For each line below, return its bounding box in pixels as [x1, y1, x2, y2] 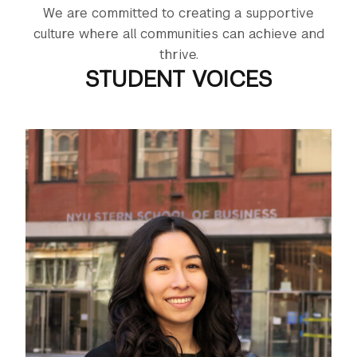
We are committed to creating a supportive [43, 4, 314, 22]
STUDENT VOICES [84, 64, 273, 93]
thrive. [159, 45, 198, 63]
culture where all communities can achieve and [33, 25, 324, 42]
